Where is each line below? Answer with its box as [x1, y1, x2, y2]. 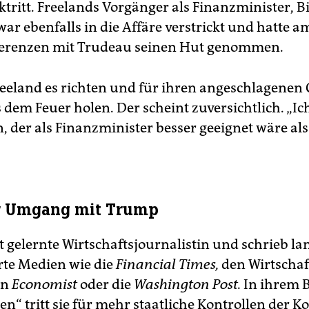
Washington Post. [134, 276, 241, 292]
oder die [77, 276, 134, 292]
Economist [12, 276, 77, 292]
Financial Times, [116, 256, 219, 272]
